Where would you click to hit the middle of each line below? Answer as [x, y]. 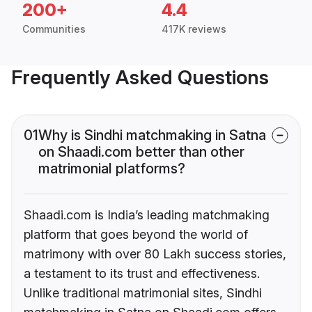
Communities [54, 29]
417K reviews [194, 29]
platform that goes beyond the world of [136, 235]
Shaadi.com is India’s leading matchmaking [147, 215]
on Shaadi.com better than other [141, 152]
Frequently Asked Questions [140, 78]
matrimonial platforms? [112, 169]
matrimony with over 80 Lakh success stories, [155, 254]
